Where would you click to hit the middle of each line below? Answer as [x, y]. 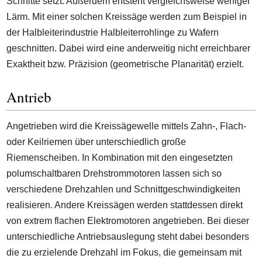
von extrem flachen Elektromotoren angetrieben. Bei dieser [128, 220]
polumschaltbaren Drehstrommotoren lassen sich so [114, 173]
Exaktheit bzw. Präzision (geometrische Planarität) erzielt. [125, 64]
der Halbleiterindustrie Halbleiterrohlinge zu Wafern [113, 32]
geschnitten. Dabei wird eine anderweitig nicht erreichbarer [129, 48]
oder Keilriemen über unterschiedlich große [96, 142]
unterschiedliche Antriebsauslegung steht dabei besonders [128, 236]
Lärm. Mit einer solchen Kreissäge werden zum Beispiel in [127, 16]
